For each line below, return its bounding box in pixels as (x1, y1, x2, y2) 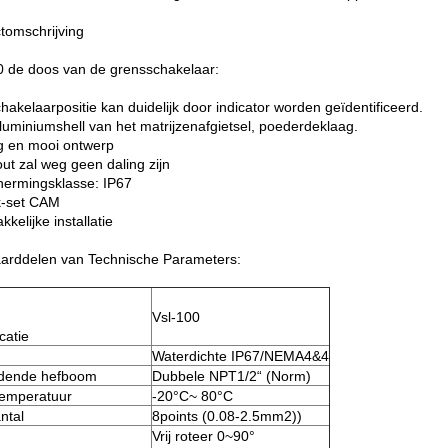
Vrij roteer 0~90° (152, 428, 255, 444)
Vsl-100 (152, 309, 200, 325)
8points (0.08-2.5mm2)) (152, 408, 302, 424)
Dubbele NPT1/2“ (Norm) (152, 368, 311, 384)
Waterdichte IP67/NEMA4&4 (152, 348, 329, 364)
